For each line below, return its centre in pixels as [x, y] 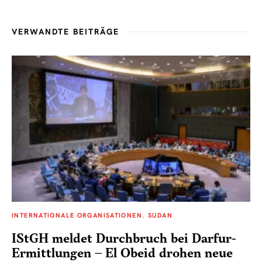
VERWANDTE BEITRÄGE [65, 32]
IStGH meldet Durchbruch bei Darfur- [124, 239]
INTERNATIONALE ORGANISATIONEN [77, 216]
